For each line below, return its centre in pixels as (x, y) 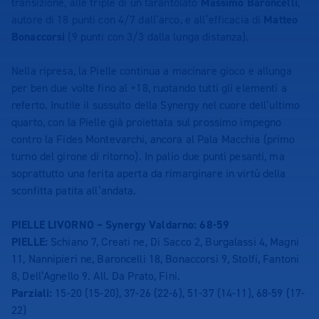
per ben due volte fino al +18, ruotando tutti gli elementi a (149, 88)
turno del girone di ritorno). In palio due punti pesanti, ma (148, 156)
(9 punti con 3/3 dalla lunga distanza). (157, 37)
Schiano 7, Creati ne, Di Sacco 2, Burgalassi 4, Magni (173, 242)
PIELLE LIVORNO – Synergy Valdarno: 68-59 (121, 225)
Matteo (281, 20)
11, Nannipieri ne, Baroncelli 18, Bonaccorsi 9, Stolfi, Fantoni (156, 259)
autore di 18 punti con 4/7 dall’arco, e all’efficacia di (138, 20)
